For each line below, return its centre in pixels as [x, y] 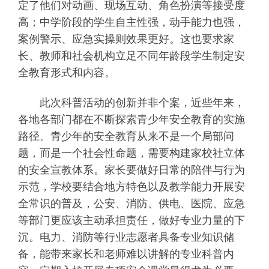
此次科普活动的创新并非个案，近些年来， [131, 103]
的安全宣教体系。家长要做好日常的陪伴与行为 [131, 170]
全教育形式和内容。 [66, 73]
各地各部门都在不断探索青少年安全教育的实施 [131, 120]
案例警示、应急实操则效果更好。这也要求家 [126, 39]
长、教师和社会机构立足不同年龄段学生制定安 [131, 56]
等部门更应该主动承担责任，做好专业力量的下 [131, 221]
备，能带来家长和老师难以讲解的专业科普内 [126, 254]
